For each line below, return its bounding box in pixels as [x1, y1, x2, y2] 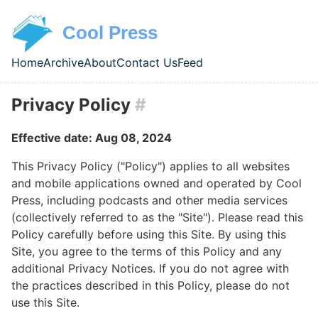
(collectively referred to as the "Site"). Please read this [11, 209, 303, 224]
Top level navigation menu [11, 67, 231, 89]
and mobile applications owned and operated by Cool [11, 175, 302, 190]
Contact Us [116, 55, 177, 70]
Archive [43, 55, 84, 70]
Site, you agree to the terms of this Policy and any [11, 243, 282, 258]
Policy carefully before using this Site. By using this [11, 226, 286, 241]
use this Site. [11, 295, 79, 309]
